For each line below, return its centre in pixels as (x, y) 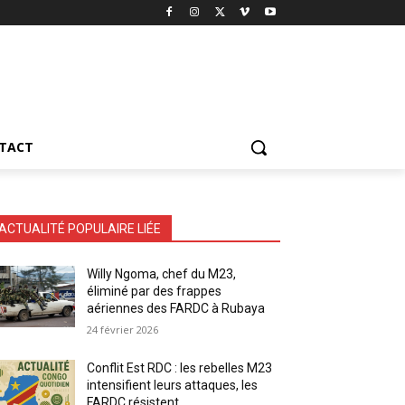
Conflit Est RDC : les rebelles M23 (180, 367)
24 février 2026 (123, 329)
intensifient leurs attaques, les (173, 385)
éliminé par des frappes (155, 291)
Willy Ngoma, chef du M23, (162, 273)
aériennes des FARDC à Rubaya (176, 308)
